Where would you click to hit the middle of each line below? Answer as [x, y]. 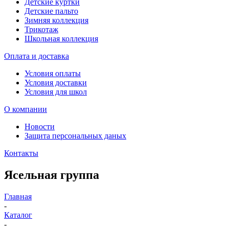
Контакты [21, 153]
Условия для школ [56, 92]
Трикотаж [41, 29]
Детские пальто [51, 11]
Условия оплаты [53, 73]
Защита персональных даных [75, 136]
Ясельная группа [52, 175]
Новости [40, 127]
